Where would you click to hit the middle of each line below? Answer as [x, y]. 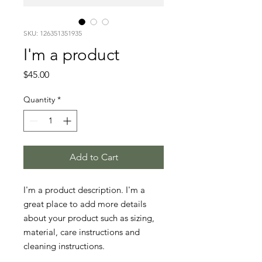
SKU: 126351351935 [53, 33]
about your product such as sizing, [89, 218]
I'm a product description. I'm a [84, 190]
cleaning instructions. [64, 246]
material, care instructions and [82, 232]
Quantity [39, 99]
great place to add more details [85, 204]
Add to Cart [94, 157]
